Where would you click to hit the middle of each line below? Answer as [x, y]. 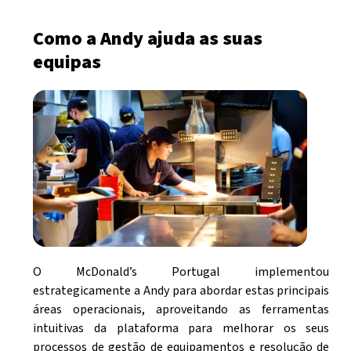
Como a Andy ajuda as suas [148, 39]
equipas [67, 63]
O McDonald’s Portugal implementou [181, 272]
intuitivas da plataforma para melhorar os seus [181, 329]
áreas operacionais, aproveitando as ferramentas [181, 310]
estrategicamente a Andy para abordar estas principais [181, 291]
